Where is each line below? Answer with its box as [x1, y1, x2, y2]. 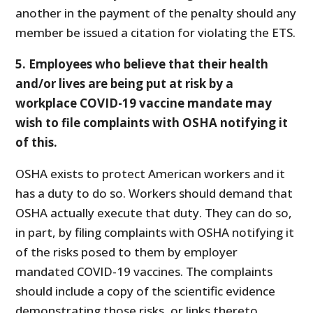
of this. [15, 133, 58, 150]
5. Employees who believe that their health [15, 55, 269, 72]
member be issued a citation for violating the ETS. [15, 24, 296, 41]
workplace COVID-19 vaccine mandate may [15, 94, 272, 111]
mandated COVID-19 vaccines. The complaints [15, 263, 273, 279]
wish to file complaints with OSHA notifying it [15, 114, 289, 131]
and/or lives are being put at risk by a [15, 75, 234, 92]
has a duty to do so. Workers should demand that [15, 184, 293, 201]
